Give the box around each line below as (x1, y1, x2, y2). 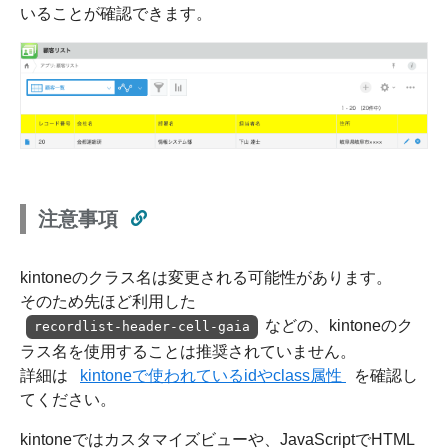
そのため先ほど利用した (20, 292, 196, 310)
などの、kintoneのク (264, 316, 413, 334)
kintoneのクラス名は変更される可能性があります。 (20, 268, 392, 286)
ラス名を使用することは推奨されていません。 (20, 342, 356, 360)
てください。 (20, 390, 116, 408)
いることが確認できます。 (20, 4, 212, 22)
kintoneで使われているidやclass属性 (80, 366, 346, 384)
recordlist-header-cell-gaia (34, 318, 251, 334)
